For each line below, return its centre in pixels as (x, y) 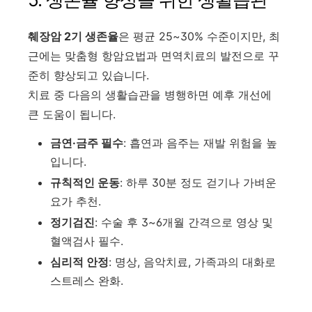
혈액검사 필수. (87, 241)
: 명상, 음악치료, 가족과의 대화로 (192, 262)
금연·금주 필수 (87, 143)
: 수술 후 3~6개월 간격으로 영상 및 (184, 223)
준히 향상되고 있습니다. (88, 76)
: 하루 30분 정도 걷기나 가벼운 (198, 183)
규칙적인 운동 (85, 183)
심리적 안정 (79, 262)
